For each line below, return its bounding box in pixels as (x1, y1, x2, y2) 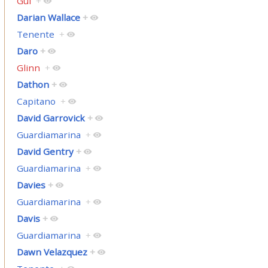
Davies (16, 179, 45, 191)
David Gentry (16, 145, 74, 158)
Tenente (16, 28, 54, 41)
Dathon (16, 78, 49, 91)
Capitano (16, 95, 56, 108)
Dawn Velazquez (16, 246, 87, 258)
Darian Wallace (16, 11, 80, 24)
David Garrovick (16, 112, 85, 124)
